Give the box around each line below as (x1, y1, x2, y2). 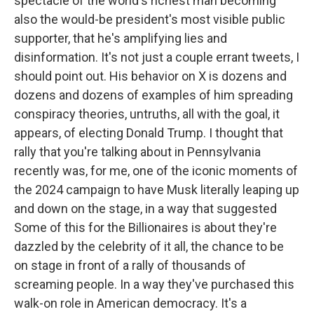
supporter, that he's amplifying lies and (14, 31, 227, 46)
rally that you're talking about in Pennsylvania (14, 144, 261, 159)
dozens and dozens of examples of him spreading (14, 88, 293, 102)
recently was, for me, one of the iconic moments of (14, 163, 298, 178)
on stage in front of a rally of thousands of (14, 258, 246, 273)
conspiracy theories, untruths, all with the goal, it (14, 107, 280, 121)
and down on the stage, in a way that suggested (14, 201, 277, 216)
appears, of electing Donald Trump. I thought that (14, 125, 283, 140)
